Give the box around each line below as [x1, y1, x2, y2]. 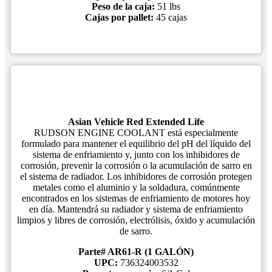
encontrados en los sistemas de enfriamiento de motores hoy [22, 193, 250, 203]
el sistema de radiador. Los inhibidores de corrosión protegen [20, 171, 252, 182]
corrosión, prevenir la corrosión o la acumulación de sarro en [20, 160, 252, 171]
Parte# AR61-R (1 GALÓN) [78, 246, 194, 257]
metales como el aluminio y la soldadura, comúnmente [32, 182, 240, 192]
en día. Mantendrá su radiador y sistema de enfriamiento [29, 204, 243, 214]
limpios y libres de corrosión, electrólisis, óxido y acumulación [17, 215, 255, 225]
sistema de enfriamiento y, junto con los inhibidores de [32, 149, 240, 160]
